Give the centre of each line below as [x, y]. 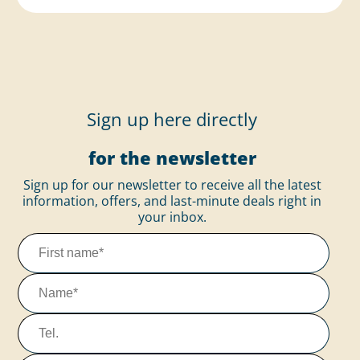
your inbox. [172, 217]
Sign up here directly [172, 119]
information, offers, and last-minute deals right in [172, 201]
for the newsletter [172, 157]
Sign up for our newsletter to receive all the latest [172, 185]
